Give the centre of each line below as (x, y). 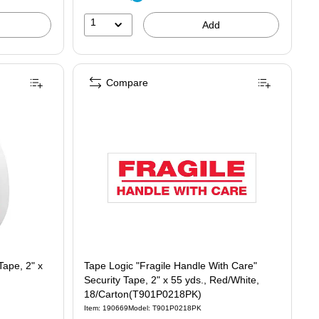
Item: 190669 (106, 308)
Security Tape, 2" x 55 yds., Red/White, (172, 279)
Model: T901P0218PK (165, 308)
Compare (127, 82)
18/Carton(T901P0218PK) (143, 294)
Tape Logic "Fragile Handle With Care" (171, 265)
